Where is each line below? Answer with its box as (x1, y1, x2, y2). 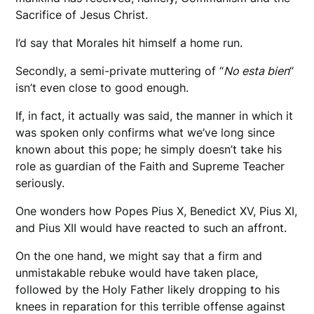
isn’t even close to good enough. (15, 81, 189, 95)
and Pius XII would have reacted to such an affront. (15, 221, 298, 235)
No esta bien (224, 64, 290, 78)
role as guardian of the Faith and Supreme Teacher (15, 159, 285, 174)
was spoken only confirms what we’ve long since (15, 125, 275, 140)
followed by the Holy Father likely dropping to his (15, 282, 280, 297)
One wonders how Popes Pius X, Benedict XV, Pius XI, (15, 204, 298, 219)
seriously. (15, 176, 69, 191)
